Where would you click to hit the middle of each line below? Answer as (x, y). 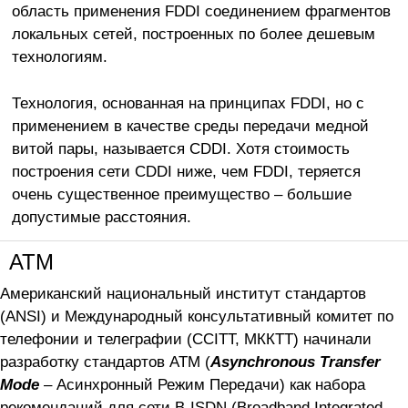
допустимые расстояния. (101, 216)
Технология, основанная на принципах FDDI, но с (188, 102)
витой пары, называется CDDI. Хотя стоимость (180, 148)
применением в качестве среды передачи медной (190, 125)
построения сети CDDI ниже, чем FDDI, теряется (186, 171)
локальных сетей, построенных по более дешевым (193, 33)
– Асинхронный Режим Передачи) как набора (202, 384)
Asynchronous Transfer (296, 361)
